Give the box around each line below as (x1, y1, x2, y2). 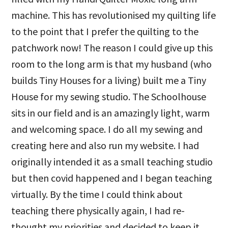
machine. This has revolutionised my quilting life (11, 9, 216, 21)
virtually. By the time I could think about (11, 188, 183, 201)
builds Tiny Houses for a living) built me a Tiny (11, 74, 207, 87)
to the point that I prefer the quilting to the (11, 25, 199, 38)
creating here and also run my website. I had (11, 139, 199, 152)
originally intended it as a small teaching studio (11, 155, 213, 168)
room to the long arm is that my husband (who (11, 58, 212, 70)
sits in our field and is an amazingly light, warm (11, 106, 210, 119)
